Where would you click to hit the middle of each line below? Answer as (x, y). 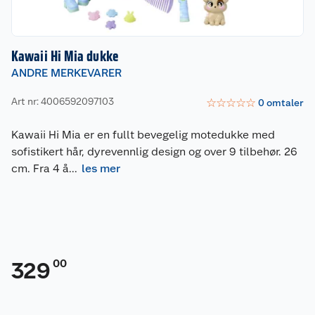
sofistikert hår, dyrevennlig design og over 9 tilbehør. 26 (154, 152)
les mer (101, 169)
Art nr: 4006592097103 (63, 101)
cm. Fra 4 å (40, 169)
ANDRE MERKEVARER (66, 73)
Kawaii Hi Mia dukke (65, 57)
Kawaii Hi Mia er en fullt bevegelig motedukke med (143, 135)
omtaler (285, 102)
